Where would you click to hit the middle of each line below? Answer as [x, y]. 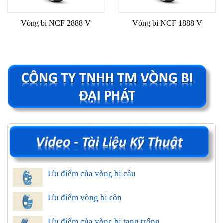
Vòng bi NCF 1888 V [167, 23]
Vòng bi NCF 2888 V [56, 23]
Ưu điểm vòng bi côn [85, 197]
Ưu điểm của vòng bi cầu [92, 173]
